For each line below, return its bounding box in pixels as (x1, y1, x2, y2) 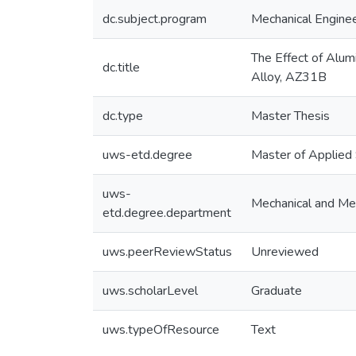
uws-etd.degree (103, 146, 192, 164)
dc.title (103, 59, 140, 76)
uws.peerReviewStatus (103, 243, 232, 261)
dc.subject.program (103, 10, 207, 28)
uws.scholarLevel (103, 282, 198, 300)
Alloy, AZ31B (251, 68, 327, 86)
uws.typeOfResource (103, 321, 219, 339)
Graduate (251, 282, 302, 300)
